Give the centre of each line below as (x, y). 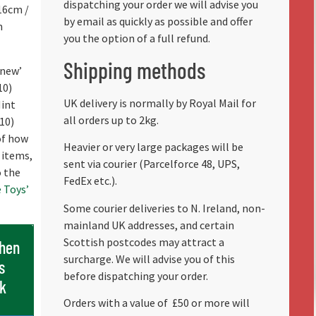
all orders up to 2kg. (111, 120)
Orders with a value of (115, 303)
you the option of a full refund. (136, 38)
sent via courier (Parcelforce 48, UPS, (151, 164)
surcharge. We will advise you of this (149, 259)
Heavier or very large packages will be (153, 147)
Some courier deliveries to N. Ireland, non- (164, 208)
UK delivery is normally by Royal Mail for (159, 103)
